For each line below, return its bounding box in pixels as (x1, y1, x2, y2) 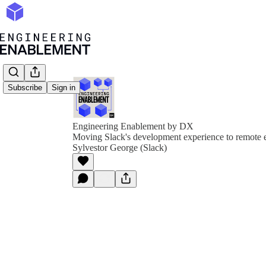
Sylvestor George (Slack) (72, 142, 167, 153)
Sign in (52, 83, 75, 93)
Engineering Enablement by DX (72, 121, 194, 131)
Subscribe (8, 83, 42, 93)
